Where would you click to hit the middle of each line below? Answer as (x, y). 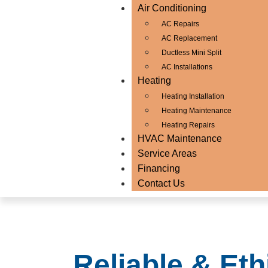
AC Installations (187, 67)
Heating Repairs (188, 125)
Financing (159, 168)
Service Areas (167, 153)
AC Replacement (190, 38)
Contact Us (162, 183)
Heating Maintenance (197, 111)
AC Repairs (181, 24)
